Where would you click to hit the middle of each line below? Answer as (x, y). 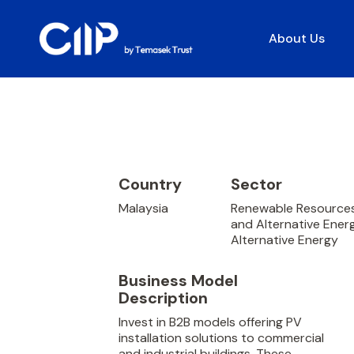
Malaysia (143, 208)
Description (163, 298)
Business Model (178, 281)
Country (150, 184)
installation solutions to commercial (221, 338)
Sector (256, 184)
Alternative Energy (284, 240)
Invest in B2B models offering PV (210, 322)
